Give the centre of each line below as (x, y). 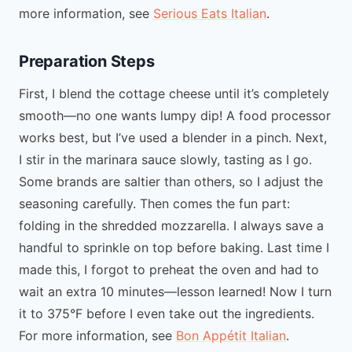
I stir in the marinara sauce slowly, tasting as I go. (165, 159)
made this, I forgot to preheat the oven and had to (169, 269)
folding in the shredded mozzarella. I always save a (171, 225)
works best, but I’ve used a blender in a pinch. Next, (173, 137)
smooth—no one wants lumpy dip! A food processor (175, 115)
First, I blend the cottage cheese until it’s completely (174, 93)
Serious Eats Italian (210, 13)
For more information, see (97, 335)
